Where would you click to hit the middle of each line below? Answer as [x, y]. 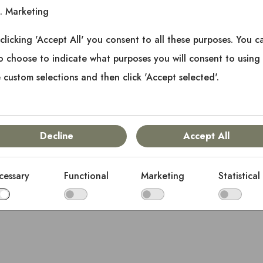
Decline [57, 136]
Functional [86, 176]
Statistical [239, 176]
